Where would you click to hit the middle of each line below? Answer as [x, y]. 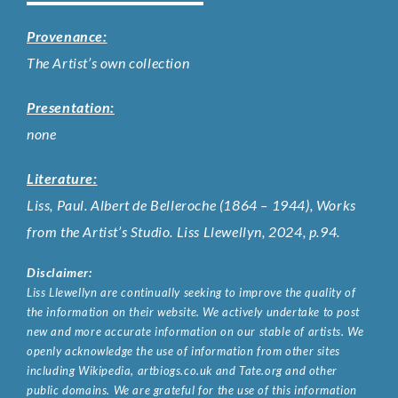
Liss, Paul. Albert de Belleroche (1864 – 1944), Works [191, 204]
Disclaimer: [60, 272]
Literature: [62, 178]
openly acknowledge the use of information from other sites [183, 350]
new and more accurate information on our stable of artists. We [195, 331]
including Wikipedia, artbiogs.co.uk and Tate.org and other [182, 370]
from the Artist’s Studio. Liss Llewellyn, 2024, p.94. [183, 231]
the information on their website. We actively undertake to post [193, 311]
